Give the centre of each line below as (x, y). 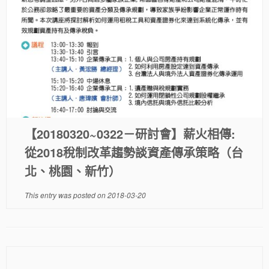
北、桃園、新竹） (72, 171)
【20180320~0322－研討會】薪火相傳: (130, 134)
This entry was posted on (66, 195)
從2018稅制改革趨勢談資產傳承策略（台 (134, 152)
